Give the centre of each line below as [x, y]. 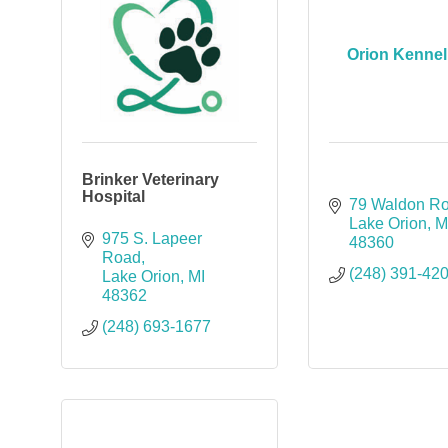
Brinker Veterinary [150, 179]
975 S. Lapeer [151, 238]
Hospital [113, 196]
